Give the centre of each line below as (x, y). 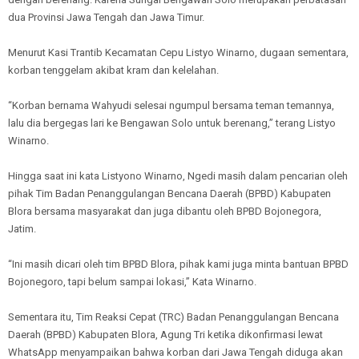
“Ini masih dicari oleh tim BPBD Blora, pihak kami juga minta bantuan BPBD (178, 264)
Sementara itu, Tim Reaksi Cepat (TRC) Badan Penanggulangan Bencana (173, 317)
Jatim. (22, 229)
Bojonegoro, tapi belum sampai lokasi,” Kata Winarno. (132, 282)
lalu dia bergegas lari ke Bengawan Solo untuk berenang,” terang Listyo (172, 123)
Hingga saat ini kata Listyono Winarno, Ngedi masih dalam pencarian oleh (178, 176)
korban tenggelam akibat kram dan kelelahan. (113, 70)
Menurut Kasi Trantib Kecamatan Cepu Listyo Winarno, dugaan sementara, (178, 52)
